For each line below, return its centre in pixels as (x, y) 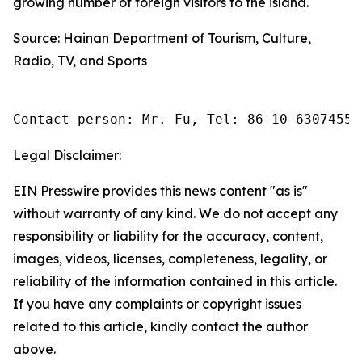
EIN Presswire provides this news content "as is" (160, 191)
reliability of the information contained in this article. (175, 282)
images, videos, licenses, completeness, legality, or (170, 259)
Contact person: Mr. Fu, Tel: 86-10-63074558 (187, 120)
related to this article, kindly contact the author (160, 327)
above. (34, 349)
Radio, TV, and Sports (80, 61)
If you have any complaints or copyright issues (157, 304)
